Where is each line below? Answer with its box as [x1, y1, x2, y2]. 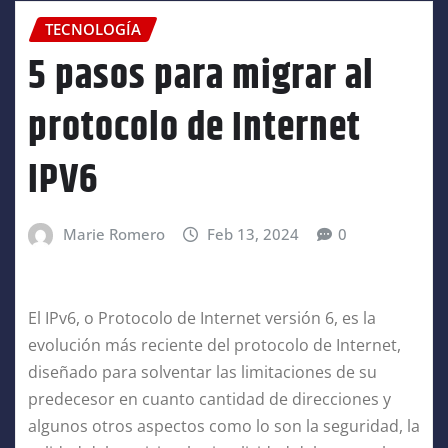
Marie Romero [62, 224, 165, 245]
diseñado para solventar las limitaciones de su [28, 360, 377, 383]
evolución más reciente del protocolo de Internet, [28, 333, 401, 356]
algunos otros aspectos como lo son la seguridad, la [28, 414, 420, 437]
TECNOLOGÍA [45, 18, 141, 39]
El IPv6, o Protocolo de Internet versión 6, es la [28, 306, 376, 329]
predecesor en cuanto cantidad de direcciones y [28, 387, 391, 410]
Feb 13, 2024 [207, 224, 300, 245]
